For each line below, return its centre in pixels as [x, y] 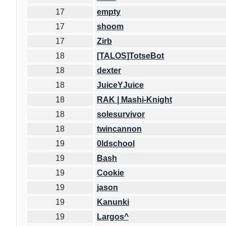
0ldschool [116, 143]
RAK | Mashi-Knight [134, 99]
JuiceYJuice [120, 85]
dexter [109, 70]
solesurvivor [121, 114]
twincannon [119, 129]
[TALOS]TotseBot [130, 55]
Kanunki [113, 202]
